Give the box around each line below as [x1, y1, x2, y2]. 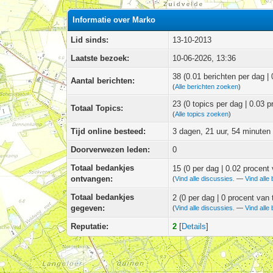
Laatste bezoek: [71, 54, 130, 63]
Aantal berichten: [71, 76, 135, 86]
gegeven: [71, 204, 105, 213]
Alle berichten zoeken [175, 83, 239, 91]
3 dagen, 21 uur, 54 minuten [172, 127, 271, 136]
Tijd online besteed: [71, 127, 146, 136]
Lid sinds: [71, 35, 109, 45]
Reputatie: [71, 222, 109, 232]
